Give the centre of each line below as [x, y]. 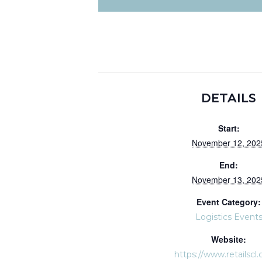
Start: [229, 128]
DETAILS [229, 98]
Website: [229, 239]
